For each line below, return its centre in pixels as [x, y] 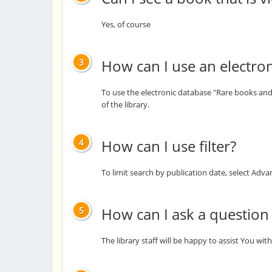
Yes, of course [126, 24]
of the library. [125, 104]
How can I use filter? [169, 146]
